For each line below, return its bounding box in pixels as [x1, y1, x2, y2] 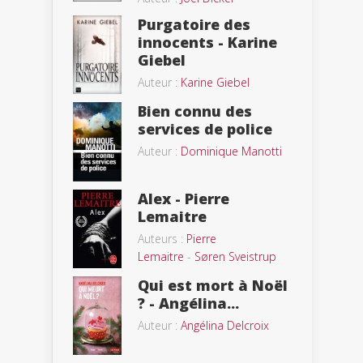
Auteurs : [138, 231, 186, 247]
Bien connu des [138, 101, 252, 122]
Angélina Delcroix [181, 318, 269, 334]
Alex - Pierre [138, 189, 229, 209]
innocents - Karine [138, 32, 277, 53]
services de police [138, 119, 272, 139]
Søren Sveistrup [194, 249, 276, 265]
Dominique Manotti [181, 143, 282, 160]
